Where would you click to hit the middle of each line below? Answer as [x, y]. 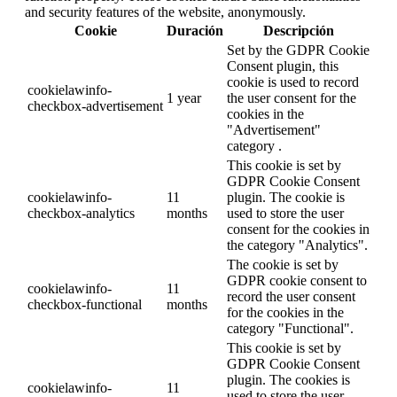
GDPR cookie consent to [297, 281]
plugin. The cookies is [288, 380]
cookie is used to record [293, 82]
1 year [184, 98]
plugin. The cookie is [286, 198]
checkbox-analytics [81, 214]
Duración [195, 31]
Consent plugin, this [283, 66]
